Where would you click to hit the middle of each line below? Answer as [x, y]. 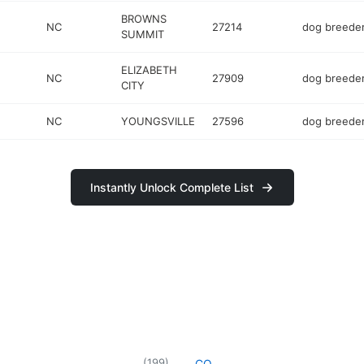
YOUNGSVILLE [158, 121]
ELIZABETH [149, 70]
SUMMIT [143, 34]
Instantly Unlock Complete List [171, 187]
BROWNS [144, 19]
